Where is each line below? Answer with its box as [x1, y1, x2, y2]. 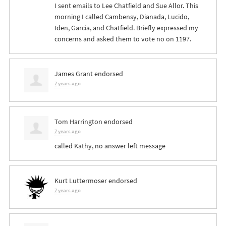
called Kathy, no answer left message [54, 141, 165, 151]
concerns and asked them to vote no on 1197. [54, 34, 191, 44]
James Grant [54, 69, 93, 79]
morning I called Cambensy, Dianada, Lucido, [54, 12, 189, 22]
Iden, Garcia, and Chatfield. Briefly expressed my [54, 23, 198, 33]
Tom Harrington [54, 117, 102, 127]
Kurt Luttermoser [54, 176, 107, 186]
